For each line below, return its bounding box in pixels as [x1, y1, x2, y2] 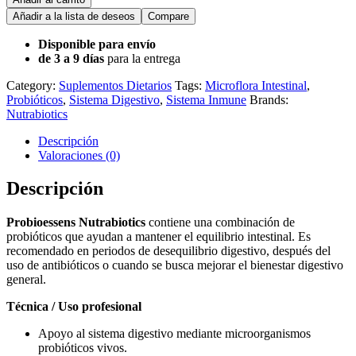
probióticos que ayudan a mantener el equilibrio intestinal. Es [6, 230, 311, 244]
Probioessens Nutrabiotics [6, 215, 145, 230]
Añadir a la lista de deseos [13, 10, 135, 22]
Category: [6, 78, 59, 92]
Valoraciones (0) [38, 148, 120, 162]
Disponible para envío [38, 37, 156, 51]
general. [6, 273, 46, 287]
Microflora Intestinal [205, 78, 307, 92]
